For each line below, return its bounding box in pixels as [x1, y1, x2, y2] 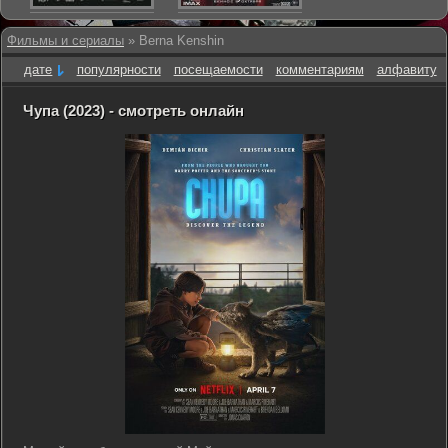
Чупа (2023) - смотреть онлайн [23, 102, 244, 119]
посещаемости [173, 62, 263, 77]
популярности [76, 62, 161, 77]
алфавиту [376, 62, 437, 77]
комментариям [275, 62, 364, 77]
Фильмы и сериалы [7, 33, 124, 48]
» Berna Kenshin [124, 33, 224, 48]
